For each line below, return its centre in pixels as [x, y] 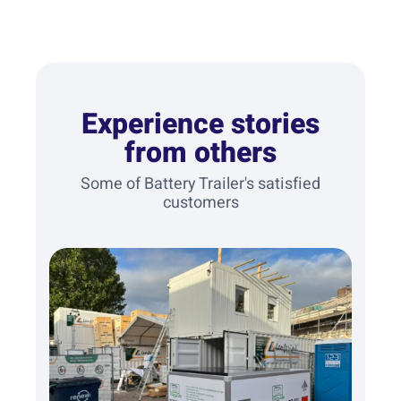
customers [200, 203]
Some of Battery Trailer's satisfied [200, 184]
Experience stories [200, 124]
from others [200, 153]
